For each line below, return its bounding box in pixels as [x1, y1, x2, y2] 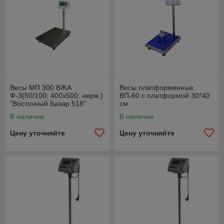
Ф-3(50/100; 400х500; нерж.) [10, 91, 103, 99]
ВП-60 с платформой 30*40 [119, 91, 209, 99]
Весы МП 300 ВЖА [10, 83, 71, 91]
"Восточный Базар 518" [10, 99, 86, 107]
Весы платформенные [119, 83, 193, 91]
